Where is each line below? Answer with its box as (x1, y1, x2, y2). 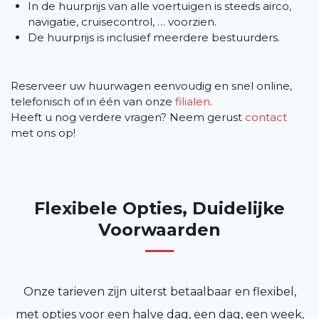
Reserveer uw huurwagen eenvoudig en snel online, (11, 79, 292, 93)
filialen (175, 95, 210, 109)
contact (245, 110, 287, 125)
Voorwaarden (98, 219, 221, 241)
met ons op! (11, 126, 78, 140)
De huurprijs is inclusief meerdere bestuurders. (28, 31, 283, 45)
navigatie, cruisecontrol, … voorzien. (28, 15, 216, 29)
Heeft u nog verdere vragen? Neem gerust (11, 110, 245, 125)
